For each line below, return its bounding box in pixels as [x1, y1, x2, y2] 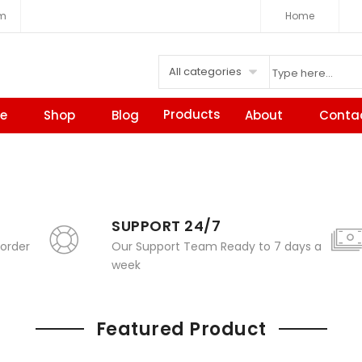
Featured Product [95, 317, 267, 343]
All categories [169, 64, 242, 79]
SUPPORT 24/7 [112, 216, 221, 237]
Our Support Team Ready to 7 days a [112, 238, 322, 255]
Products [163, 106, 221, 124]
